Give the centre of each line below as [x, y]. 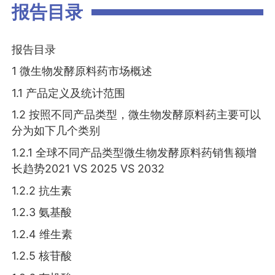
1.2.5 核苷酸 [42, 256]
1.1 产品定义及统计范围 [69, 93]
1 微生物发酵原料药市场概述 [82, 71]
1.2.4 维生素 [42, 234]
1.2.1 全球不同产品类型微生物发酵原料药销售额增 [134, 153]
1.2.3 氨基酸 [42, 212]
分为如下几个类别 [56, 131]
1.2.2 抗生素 [42, 190]
